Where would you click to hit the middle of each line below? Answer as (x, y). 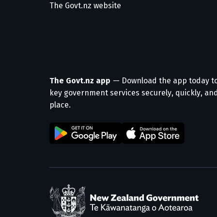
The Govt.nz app (80, 81)
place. (60, 105)
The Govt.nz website (85, 6)
